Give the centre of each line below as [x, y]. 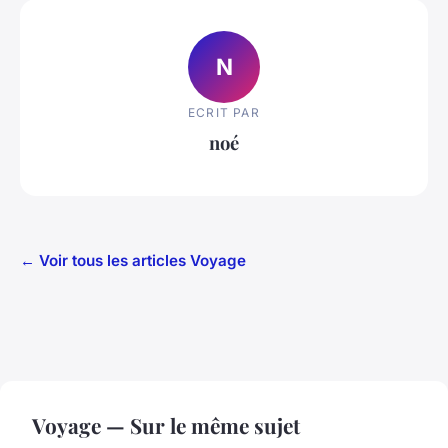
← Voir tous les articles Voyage [133, 261]
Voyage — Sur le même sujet [166, 425]
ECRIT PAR [224, 112]
